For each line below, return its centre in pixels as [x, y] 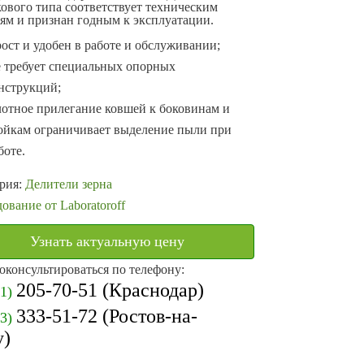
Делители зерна [68, 184]
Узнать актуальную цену [108, 241]
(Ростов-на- [147, 316]
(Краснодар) [150, 290]
